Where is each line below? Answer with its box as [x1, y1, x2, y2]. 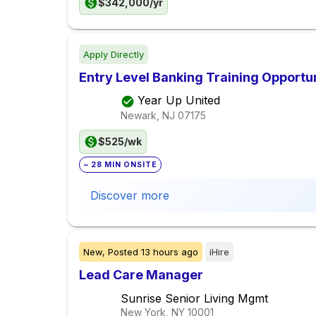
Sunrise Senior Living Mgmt [121, 291, 268, 306]
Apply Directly [83, 49, 144, 61]
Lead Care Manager [79, 267, 203, 283]
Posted [105, 246, 141, 258]
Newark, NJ [121, 109, 175, 121]
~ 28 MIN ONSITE [83, 160, 158, 170]
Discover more [90, 188, 169, 203]
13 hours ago [141, 246, 198, 258]
